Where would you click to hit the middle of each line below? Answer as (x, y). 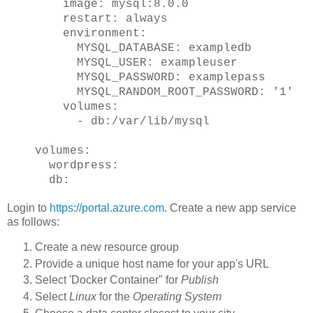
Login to (28, 208)
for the (116, 297)
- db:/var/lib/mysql (122, 121)
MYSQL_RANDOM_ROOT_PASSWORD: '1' (164, 92)
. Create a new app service (230, 208)
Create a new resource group (107, 247)
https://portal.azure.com (107, 208)
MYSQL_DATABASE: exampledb (143, 48)
